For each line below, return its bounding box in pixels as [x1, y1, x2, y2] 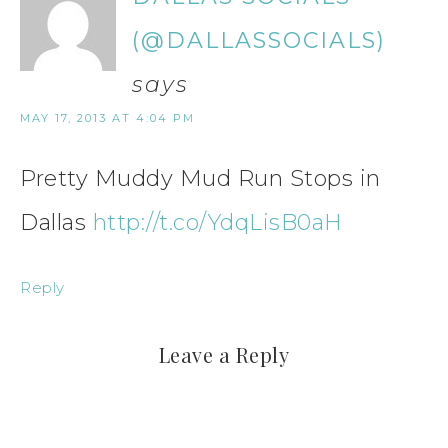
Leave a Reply [158, 340, 290, 368]
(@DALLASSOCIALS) [132, 26, 386, 54]
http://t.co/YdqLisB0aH [92, 208, 343, 236]
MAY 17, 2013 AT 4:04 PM [20, 110, 195, 125]
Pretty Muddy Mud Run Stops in [20, 164, 381, 192]
